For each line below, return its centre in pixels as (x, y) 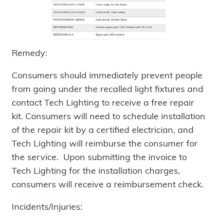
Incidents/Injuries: (47, 206)
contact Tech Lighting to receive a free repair (103, 102)
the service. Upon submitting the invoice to (99, 157)
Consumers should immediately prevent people (107, 75)
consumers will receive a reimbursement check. (108, 184)
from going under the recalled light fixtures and (108, 89)
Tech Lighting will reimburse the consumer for (105, 143)
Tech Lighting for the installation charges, (96, 170)
